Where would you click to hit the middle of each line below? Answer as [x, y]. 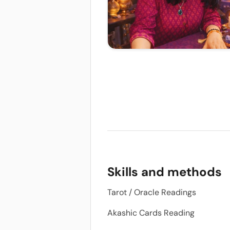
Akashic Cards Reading [152, 213]
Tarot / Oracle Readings [152, 192]
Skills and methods [165, 172]
